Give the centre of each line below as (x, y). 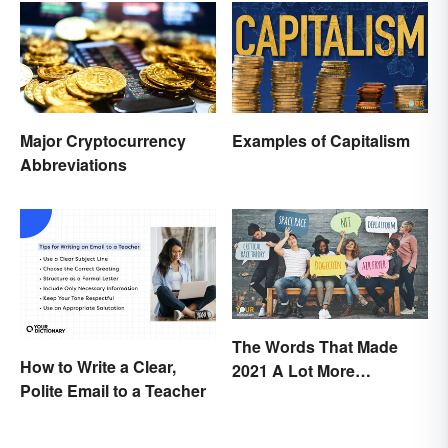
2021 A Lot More (293, 370)
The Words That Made (315, 346)
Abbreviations (73, 164)
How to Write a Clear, (98, 367)
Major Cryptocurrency (103, 140)
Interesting (272, 394)
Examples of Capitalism (321, 140)
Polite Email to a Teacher (113, 391)
